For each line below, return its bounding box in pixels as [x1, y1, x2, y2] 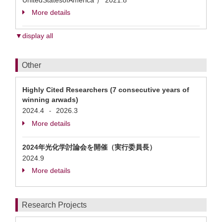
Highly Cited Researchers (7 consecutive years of [22, 86, 189, 94]
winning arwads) [22, 96, 85, 104]
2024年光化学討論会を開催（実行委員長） [22, 143, 156, 151]
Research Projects [22, 201, 87, 209]
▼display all [15, 32, 53, 40]
